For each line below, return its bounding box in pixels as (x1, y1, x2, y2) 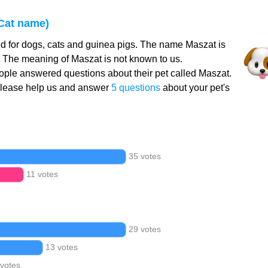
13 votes (45, 242, 78, 252)
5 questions (111, 83, 160, 93)
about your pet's (160, 83, 230, 93)
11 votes (26, 169, 59, 179)
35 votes (128, 151, 161, 161)
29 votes (128, 224, 161, 234)
